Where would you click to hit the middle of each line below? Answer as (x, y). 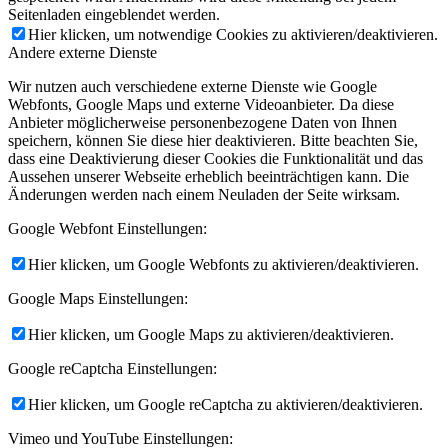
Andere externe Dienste (82, 52)
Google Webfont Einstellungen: (107, 228)
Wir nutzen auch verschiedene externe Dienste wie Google (192, 86)
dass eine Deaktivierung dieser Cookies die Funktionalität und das (215, 158)
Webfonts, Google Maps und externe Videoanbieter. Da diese (201, 104)
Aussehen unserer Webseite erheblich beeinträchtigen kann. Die (208, 176)
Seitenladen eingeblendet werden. (114, 14)
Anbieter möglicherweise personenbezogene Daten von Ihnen (202, 122)
